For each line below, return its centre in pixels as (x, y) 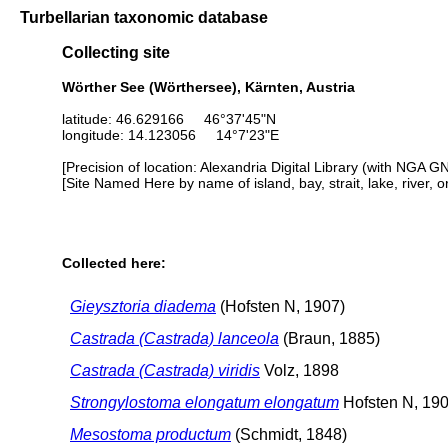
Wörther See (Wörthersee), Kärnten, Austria (208, 86)
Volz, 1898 (299, 370)
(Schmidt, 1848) (289, 434)
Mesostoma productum (150, 434)
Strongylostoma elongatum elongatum (204, 402)
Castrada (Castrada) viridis (165, 370)
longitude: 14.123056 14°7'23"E (170, 134)
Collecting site (116, 52)
